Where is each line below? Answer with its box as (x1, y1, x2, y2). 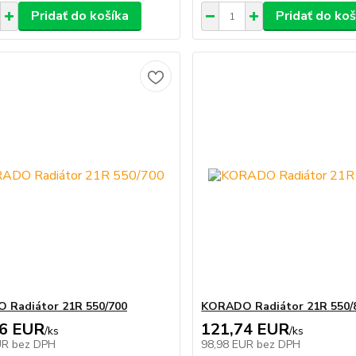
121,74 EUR (201, 319, 290, 340)
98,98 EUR (201, 337, 257, 352)
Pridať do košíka (30, 7, 129, 25)
